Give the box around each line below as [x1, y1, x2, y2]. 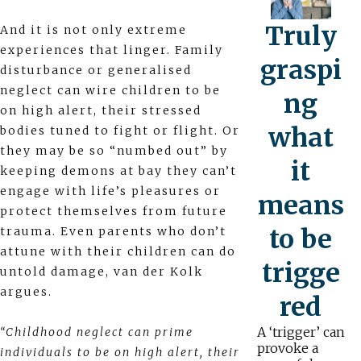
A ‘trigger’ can [256, 324, 345, 341]
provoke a [256, 340, 318, 357]
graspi [259, 54, 342, 87]
